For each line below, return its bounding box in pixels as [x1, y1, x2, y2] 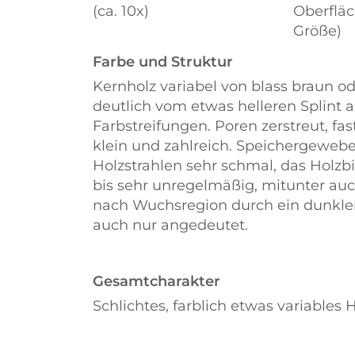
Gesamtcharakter [93, 273, 220, 290]
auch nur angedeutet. [93, 216, 248, 234]
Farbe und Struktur [93, 53, 233, 71]
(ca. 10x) [93, 2, 149, 20]
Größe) [293, 22, 342, 40]
